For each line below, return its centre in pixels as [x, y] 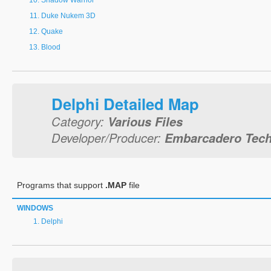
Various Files [145, 121]
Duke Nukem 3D [68, 16]
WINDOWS [35, 208]
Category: [80, 121]
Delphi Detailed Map [125, 104]
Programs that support [61, 185]
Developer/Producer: [108, 138]
